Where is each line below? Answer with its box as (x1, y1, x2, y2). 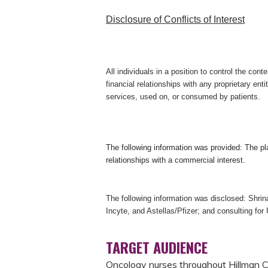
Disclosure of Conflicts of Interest (106, 14, 245, 25)
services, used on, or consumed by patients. (106, 92, 260, 101)
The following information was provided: (106, 143, 245, 153)
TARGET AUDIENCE (106, 236, 208, 258)
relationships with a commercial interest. (106, 156, 248, 165)
